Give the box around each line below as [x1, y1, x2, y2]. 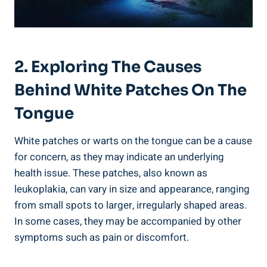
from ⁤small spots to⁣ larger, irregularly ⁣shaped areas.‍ [14, 197, 247, 213]
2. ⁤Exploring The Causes [14, 57, 201, 77]
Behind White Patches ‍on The [14, 80, 247, 100]
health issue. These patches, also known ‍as [14, 165, 207, 181]
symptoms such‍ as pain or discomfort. [14, 229, 189, 245]
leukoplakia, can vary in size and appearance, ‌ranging [14, 181, 250, 197]
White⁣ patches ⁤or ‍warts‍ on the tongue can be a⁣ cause [14, 133, 252, 148]
